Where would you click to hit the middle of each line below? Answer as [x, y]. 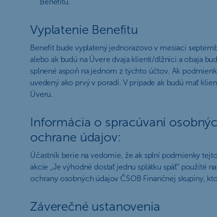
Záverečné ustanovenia [95, 207]
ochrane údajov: [76, 137]
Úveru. [42, 94]
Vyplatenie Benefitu [84, 30]
